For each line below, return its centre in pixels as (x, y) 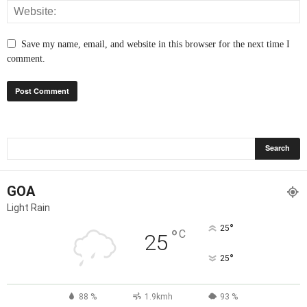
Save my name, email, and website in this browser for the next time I (156, 44)
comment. (26, 58)
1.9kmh (158, 296)
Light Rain (28, 207)
